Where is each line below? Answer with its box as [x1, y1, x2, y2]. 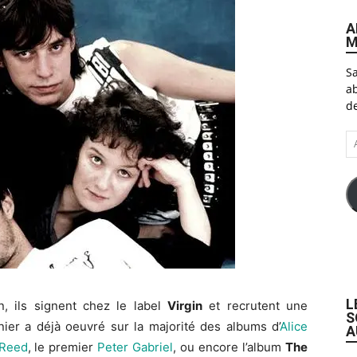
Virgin [167, 298, 202, 314]
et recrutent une [202, 298, 308, 314]
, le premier [27, 339, 98, 355]
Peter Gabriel [97, 339, 174, 355]
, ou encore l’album [173, 339, 286, 355]
